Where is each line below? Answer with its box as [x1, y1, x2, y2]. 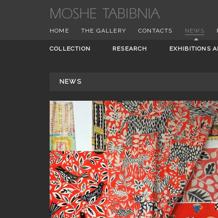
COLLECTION [50, 45, 91, 52]
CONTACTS [138, 27, 173, 34]
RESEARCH [112, 45, 147, 52]
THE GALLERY [81, 27, 127, 34]
